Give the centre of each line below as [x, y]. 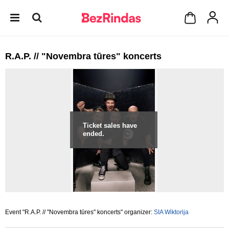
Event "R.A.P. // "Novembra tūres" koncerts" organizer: [79, 212]
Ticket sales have [110, 125]
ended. [94, 134]
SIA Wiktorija [171, 212]
